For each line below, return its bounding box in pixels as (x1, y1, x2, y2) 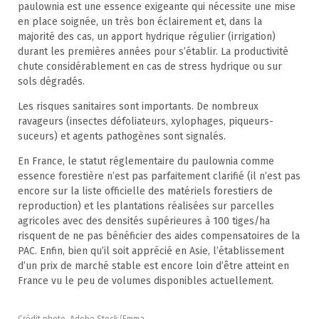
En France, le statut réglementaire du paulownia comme (18, 155, 274, 167)
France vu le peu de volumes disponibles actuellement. (18, 274, 273, 287)
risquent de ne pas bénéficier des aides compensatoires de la (18, 229, 300, 242)
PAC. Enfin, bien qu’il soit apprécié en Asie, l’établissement (18, 244, 284, 257)
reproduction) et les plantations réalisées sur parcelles (18, 199, 274, 212)
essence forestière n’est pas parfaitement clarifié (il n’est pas (18, 169, 300, 182)
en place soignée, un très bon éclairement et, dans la (18, 15, 262, 28)
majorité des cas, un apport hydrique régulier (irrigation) (18, 30, 276, 43)
